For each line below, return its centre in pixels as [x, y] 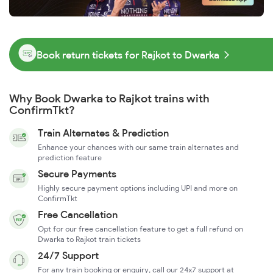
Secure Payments [77, 174]
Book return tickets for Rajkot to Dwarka [128, 55]
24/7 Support [68, 256]
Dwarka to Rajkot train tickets [89, 239]
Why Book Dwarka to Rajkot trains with [109, 99]
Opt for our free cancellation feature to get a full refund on [140, 229]
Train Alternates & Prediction [103, 133]
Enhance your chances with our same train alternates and [138, 147]
